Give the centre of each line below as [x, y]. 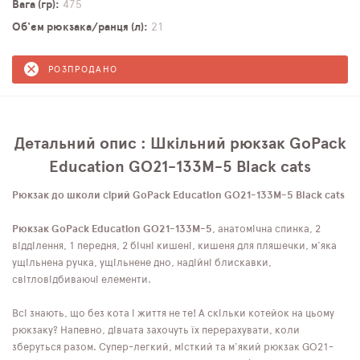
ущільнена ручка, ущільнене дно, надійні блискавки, [142, 263]
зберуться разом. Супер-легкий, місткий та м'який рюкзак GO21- [173, 347]
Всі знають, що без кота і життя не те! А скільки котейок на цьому [173, 313]
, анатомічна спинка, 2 [266, 229]
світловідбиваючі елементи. [82, 280]
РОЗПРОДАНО [83, 69]
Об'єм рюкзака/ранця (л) [78, 27]
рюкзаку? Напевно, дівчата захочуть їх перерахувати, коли [156, 330]
